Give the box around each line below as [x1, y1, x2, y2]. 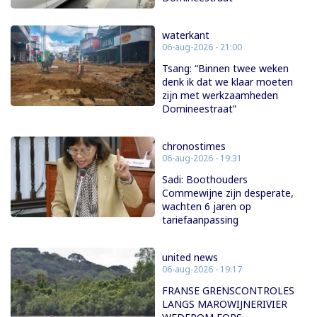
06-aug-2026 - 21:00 [162, 40, 242, 53]
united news [162, 250, 218, 264]
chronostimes [162, 139, 226, 153]
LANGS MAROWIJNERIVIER [162, 296, 287, 311]
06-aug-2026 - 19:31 [162, 151, 242, 164]
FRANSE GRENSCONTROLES [162, 283, 294, 297]
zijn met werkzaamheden [162, 88, 278, 102]
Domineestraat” [162, 101, 236, 115]
